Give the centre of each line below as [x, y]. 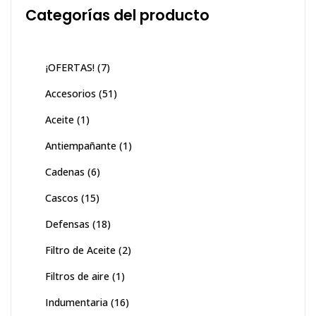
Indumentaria [77, 303]
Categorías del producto [117, 16]
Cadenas [65, 172]
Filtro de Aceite [80, 250]
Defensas [67, 224]
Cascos [62, 198]
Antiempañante [81, 146]
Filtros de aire [77, 276]
